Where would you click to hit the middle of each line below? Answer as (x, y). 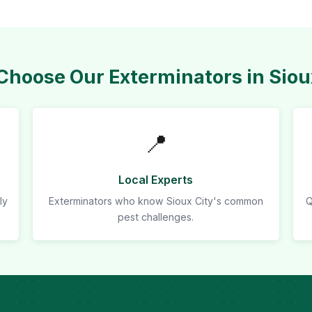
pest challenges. (156, 217)
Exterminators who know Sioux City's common (156, 201)
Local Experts (156, 180)
